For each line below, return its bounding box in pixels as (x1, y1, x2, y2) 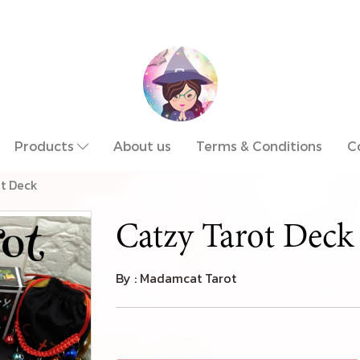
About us (113, 138, 171, 153)
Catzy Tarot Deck (116, 215, 354, 256)
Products (14, 138, 77, 153)
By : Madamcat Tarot (116, 268, 236, 288)
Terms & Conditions (196, 138, 322, 153)
